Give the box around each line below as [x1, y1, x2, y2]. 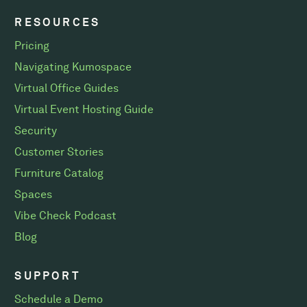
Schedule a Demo [14, 293, 103, 306]
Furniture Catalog [14, 167, 104, 180]
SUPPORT [14, 269, 81, 282]
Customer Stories [14, 145, 104, 158]
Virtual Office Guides [14, 82, 119, 95]
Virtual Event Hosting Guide [14, 103, 154, 116]
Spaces [14, 188, 53, 201]
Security [14, 124, 58, 137]
